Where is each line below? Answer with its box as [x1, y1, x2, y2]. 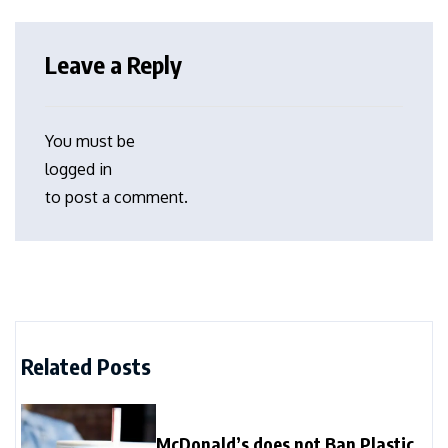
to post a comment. [45, 186, 188, 207]
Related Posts [21, 351, 151, 380]
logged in [45, 158, 112, 179]
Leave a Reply [45, 48, 182, 79]
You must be [45, 130, 135, 151]
